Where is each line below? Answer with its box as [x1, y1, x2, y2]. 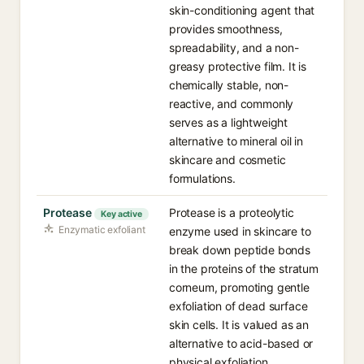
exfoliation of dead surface [169, 299, 308, 313]
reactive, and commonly [169, 97, 294, 110]
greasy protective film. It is [169, 59, 307, 73]
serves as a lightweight [169, 115, 288, 129]
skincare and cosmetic [169, 153, 286, 167]
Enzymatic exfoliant [58, 223, 145, 236]
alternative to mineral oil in [169, 134, 304, 148]
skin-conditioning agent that [169, 3, 315, 17]
